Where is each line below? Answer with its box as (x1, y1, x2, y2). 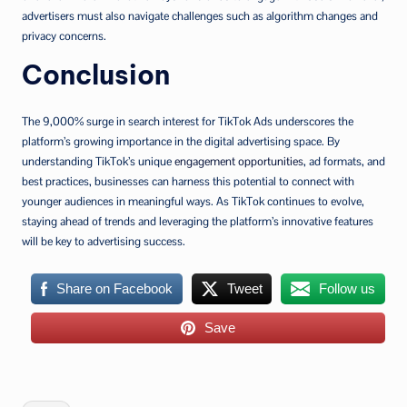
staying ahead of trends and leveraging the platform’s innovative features (22, 213, 373, 229)
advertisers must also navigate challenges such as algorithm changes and (22, 7, 378, 24)
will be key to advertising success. (22, 233, 185, 249)
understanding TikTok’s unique (22, 153, 174, 169)
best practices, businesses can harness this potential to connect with (22, 173, 354, 189)
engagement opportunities (174, 153, 303, 169)
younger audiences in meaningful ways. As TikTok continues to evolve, (22, 193, 364, 209)
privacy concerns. (22, 27, 106, 44)
